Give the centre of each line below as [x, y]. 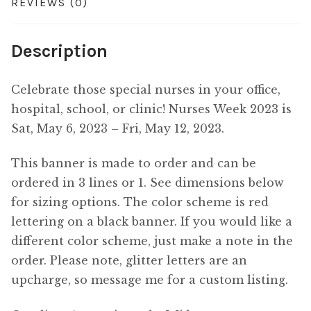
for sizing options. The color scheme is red [140, 202]
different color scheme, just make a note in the [152, 241]
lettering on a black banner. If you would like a [152, 222]
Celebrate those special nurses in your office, [146, 89]
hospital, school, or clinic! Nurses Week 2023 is [151, 109]
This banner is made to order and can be [134, 163]
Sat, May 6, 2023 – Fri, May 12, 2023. [118, 128]
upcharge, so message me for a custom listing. [150, 280]
